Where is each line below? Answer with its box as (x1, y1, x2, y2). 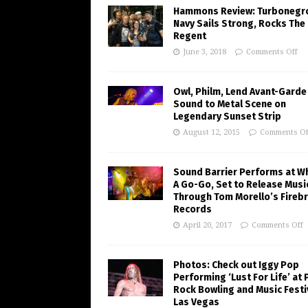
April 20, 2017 (183, 221, 232, 230)
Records (173, 203, 212, 216)
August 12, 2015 (183, 128, 240, 137)
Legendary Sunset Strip (173, 111, 281, 123)
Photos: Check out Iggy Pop (173, 259, 299, 272)
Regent (173, 30, 206, 43)
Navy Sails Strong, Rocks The (173, 18, 305, 30)
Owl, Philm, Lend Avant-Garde (173, 86, 307, 98)
